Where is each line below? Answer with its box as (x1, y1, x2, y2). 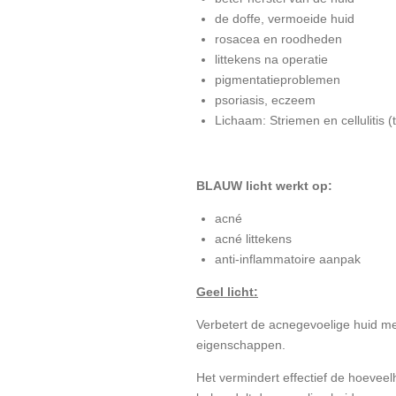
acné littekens (215, 232, 292, 247)
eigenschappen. (196, 338, 286, 353)
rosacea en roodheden (215, 32, 342, 47)
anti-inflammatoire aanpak (215, 252, 361, 267)
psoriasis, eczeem (215, 93, 316, 108)
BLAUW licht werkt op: (196, 179, 336, 194)
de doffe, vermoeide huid (215, 11, 354, 27)
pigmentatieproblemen (215, 72, 340, 88)
